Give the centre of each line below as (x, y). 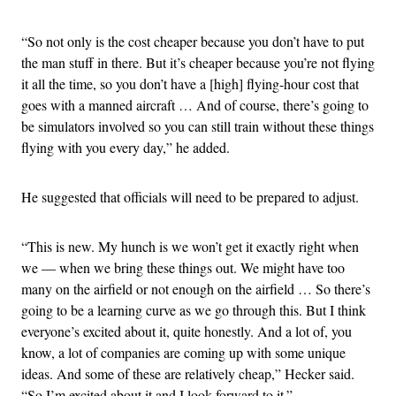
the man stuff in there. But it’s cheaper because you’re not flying (198, 62)
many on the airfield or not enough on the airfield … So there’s (196, 288)
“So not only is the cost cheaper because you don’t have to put (193, 41)
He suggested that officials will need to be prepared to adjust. (190, 196)
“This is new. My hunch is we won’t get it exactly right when (190, 246)
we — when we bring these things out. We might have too (183, 267)
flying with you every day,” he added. (126, 147)
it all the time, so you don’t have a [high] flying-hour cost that (190, 83)
